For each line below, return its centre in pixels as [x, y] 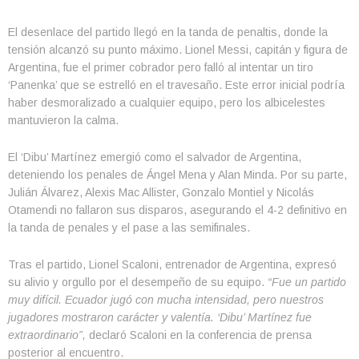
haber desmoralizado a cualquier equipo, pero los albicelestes [167, 102]
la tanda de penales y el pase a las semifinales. [129, 227]
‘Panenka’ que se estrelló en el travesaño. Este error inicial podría [176, 85]
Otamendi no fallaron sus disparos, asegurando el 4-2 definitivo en [177, 210]
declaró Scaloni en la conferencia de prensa [199, 335]
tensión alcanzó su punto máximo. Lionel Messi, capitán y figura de [178, 49]
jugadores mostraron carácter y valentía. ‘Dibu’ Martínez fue [160, 317]
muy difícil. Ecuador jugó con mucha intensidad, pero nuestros [166, 299]
